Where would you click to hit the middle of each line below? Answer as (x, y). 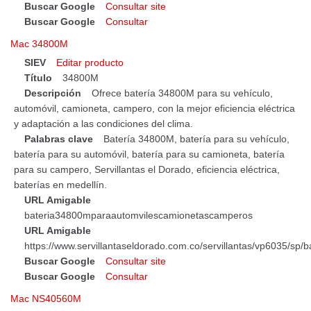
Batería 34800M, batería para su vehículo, (196, 138)
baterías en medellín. (60, 184)
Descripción (53, 93)
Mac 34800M (39, 43)
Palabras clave (59, 138)
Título (38, 77)
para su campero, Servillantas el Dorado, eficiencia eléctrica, (147, 169)
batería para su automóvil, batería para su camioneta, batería (149, 154)
